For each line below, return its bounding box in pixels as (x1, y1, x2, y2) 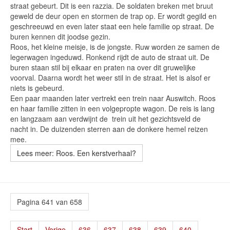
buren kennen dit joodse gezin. (10, 31, 110, 42)
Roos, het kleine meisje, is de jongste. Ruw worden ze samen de (10, 42, 220, 52)
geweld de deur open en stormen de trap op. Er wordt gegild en (10, 11, 217, 21)
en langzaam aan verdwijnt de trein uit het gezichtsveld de (10, 113, 201, 124)
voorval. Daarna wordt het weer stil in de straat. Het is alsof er (10, 72, 210, 83)
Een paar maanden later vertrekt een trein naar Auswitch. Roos (10, 93, 216, 103)
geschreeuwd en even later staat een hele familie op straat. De (10, 21, 214, 31)
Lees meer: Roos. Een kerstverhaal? (17, 148, 136, 158)
